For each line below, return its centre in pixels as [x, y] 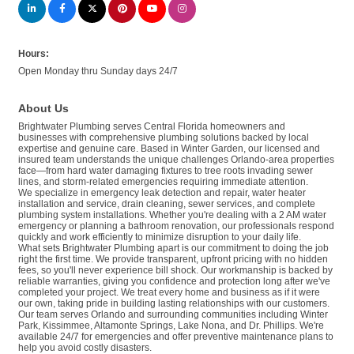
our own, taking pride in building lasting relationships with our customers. [174, 304]
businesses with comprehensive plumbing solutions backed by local [164, 138]
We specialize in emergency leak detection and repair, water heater [162, 193]
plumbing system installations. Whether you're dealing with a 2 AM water [172, 215]
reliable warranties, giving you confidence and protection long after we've [174, 282]
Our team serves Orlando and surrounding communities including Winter [173, 315]
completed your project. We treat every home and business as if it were [169, 293]
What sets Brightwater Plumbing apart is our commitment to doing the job [173, 249]
